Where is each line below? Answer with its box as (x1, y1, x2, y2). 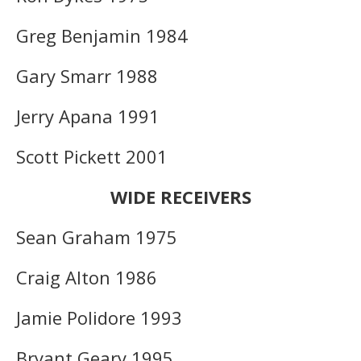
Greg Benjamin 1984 (16, 23, 188, 48)
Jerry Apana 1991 (16, 103, 160, 128)
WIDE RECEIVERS (110, 184, 251, 209)
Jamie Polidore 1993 (16, 305, 182, 330)
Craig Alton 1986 (16, 264, 157, 289)
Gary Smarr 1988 (16, 63, 158, 88)
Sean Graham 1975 (16, 224, 177, 249)
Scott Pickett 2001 (16, 143, 168, 168)
